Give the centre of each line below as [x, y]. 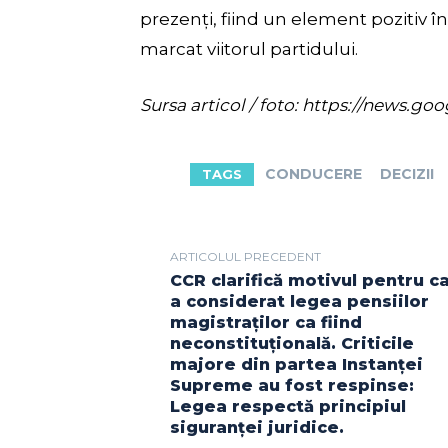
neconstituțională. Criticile [292, 344]
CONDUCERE [313, 174]
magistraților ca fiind [266, 323]
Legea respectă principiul [288, 407]
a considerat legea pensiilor [299, 302]
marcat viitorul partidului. [249, 49]
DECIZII [407, 174]
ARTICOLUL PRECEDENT [245, 257]
